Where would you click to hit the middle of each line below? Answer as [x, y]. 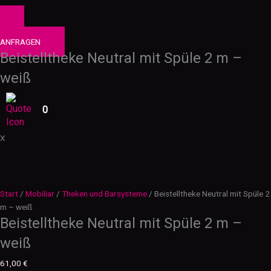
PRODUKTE [27, 31]
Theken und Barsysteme [104, 194]
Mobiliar [40, 194]
